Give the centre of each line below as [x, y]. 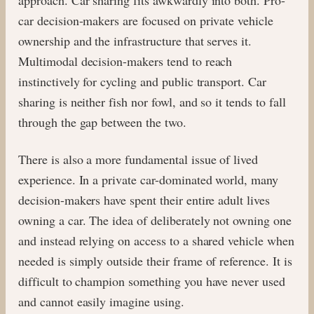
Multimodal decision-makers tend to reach [125, 61]
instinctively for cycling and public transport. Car [142, 81]
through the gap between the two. [102, 122]
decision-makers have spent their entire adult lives [144, 199]
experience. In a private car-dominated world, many [148, 179]
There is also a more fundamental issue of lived [138, 159]
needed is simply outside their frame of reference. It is [155, 260]
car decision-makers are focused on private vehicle [146, 20]
